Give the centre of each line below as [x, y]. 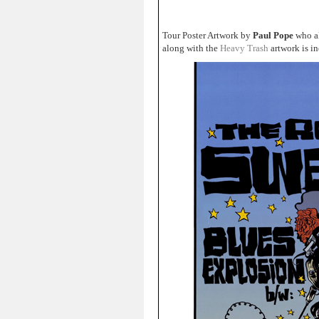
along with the [191, 48]
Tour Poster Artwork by [208, 35]
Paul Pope [273, 35]
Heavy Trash [245, 48]
